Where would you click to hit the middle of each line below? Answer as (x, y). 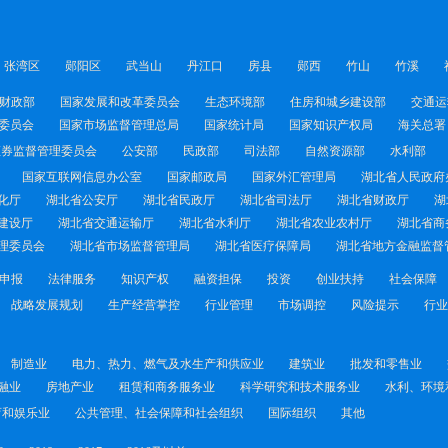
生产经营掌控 (144, 305)
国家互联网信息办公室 (82, 177)
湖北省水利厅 (215, 223)
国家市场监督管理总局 (119, 125)
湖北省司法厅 (276, 200)
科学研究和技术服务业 (300, 387)
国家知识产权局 (331, 125)
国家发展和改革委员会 (120, 102)
